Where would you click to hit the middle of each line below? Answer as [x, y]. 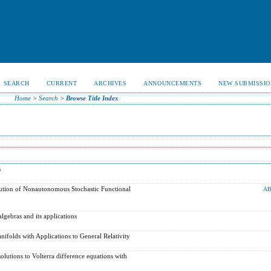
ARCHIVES [110, 83]
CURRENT [62, 83]
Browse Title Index [92, 98]
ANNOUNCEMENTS [173, 83]
